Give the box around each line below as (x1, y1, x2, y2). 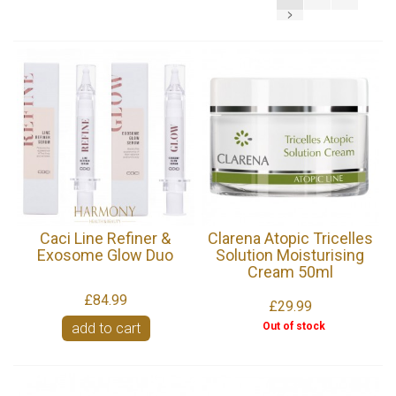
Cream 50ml (247, 262, 333, 281)
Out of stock (262, 319, 325, 332)
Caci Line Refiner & (40, 228, 171, 247)
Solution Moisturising (216, 245, 365, 264)
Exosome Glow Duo (37, 245, 174, 264)
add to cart (71, 320, 141, 338)
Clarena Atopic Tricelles (207, 228, 373, 247)
